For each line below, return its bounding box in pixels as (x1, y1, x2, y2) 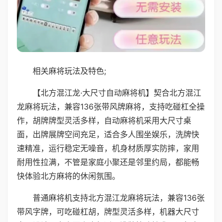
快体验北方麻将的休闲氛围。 (17, 170, 120, 181)
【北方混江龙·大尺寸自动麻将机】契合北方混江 (33, 87, 201, 98)
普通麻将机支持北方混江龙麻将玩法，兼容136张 (33, 192, 205, 203)
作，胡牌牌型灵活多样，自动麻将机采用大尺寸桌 (17, 115, 191, 125)
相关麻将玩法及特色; (33, 65, 106, 76)
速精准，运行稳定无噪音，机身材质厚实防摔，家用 (17, 143, 199, 153)
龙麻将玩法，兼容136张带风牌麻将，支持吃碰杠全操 (17, 101, 205, 111)
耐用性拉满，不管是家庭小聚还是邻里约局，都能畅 (17, 157, 199, 167)
